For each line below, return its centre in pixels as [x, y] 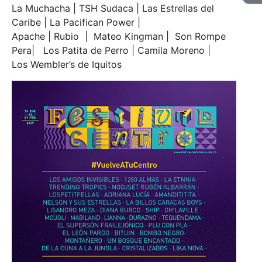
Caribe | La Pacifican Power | [76, 22]
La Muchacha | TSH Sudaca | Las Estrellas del [113, 8]
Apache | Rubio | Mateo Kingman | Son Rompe [119, 36]
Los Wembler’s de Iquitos [67, 64]
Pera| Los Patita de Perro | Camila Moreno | [111, 50]
